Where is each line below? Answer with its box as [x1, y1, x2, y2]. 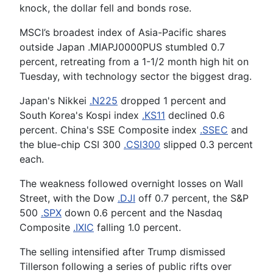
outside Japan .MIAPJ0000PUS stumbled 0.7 [19, 40, 225, 53]
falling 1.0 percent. [94, 221, 181, 233]
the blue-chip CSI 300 [19, 138, 124, 151]
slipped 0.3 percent [160, 138, 253, 151]
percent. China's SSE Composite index [19, 123, 200, 136]
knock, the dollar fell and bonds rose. [19, 1, 191, 14]
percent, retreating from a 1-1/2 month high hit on [19, 55, 249, 68]
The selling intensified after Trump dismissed [19, 245, 225, 258]
